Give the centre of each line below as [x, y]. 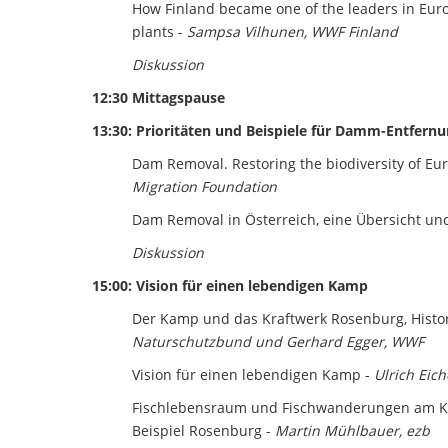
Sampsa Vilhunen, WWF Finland [294, 31]
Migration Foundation [204, 186]
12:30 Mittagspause [158, 97]
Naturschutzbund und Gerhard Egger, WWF [278, 341]
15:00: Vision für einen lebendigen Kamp [230, 285]
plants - [159, 31]
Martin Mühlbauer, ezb [352, 430]
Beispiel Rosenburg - [201, 430]
